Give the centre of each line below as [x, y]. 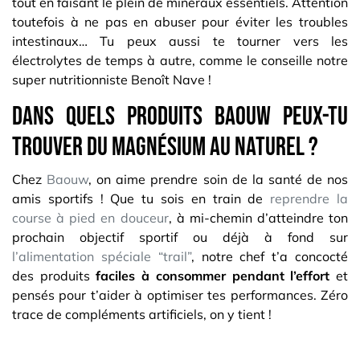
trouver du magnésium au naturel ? [165, 148]
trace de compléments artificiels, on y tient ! [143, 315]
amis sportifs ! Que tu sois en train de [141, 199]
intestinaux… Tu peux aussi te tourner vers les [180, 41]
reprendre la [309, 199]
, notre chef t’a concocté [270, 257]
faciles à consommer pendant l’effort [213, 276]
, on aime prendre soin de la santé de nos [219, 180]
